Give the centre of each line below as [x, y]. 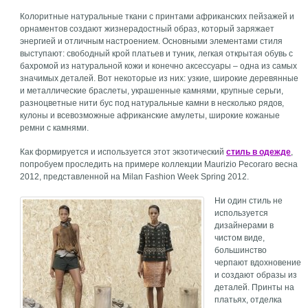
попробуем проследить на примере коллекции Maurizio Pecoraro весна [159, 164]
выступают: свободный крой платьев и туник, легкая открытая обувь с [157, 54]
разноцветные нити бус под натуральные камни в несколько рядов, [152, 103]
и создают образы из [256, 275]
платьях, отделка [249, 300]
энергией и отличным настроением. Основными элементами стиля [152, 41]
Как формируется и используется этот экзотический [123, 152]
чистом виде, [240, 238]
